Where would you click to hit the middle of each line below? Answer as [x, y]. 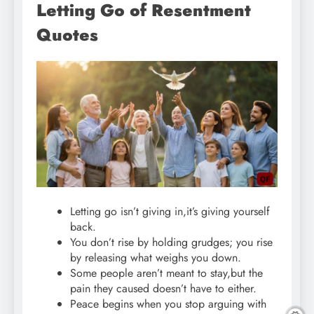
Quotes [67, 35]
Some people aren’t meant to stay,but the [166, 273]
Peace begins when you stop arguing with [168, 304]
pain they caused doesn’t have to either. [163, 289]
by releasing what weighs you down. [156, 258]
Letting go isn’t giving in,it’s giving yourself [170, 212]
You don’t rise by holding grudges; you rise [171, 243]
